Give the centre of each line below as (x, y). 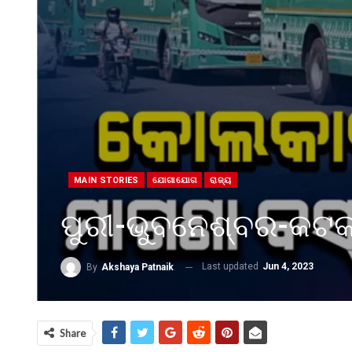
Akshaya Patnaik (137, 267)
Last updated (231, 267)
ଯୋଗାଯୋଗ (174, 181)
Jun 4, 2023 (288, 267)
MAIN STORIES (106, 181)
